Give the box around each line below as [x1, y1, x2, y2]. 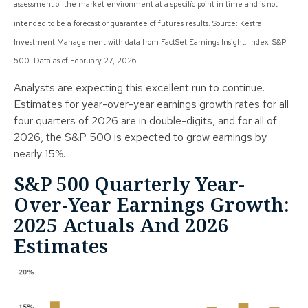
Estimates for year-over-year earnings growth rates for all [14, 97, 289, 112]
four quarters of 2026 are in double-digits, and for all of [14, 113, 277, 129]
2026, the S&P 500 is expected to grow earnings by [14, 130, 267, 145]
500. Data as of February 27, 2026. [14, 55, 138, 65]
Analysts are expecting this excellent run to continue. [14, 80, 265, 96]
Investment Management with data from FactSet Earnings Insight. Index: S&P [14, 36, 286, 47]
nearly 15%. [14, 146, 65, 162]
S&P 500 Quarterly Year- [14, 170, 245, 197]
